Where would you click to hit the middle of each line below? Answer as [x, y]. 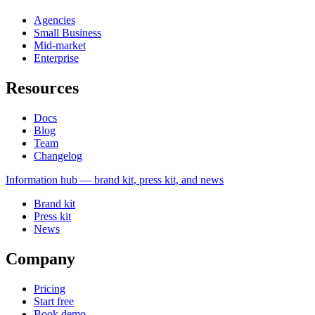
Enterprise [56, 58]
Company [40, 259]
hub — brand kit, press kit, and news [141, 180]
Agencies [54, 20]
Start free [54, 302]
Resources [42, 88]
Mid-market [60, 46]
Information [32, 180]
